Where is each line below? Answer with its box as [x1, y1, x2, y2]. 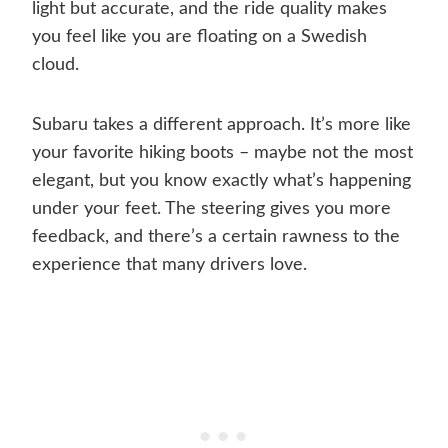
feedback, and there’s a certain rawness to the [32, 228, 400, 247]
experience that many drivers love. [32, 256, 307, 275]
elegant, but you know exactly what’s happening [32, 172, 411, 191]
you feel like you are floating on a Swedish [32, 28, 367, 47]
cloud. [32, 56, 79, 75]
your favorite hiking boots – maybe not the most [32, 144, 413, 163]
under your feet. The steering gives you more [32, 200, 391, 219]
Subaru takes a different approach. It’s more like [32, 116, 411, 135]
